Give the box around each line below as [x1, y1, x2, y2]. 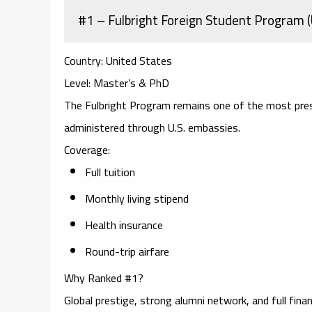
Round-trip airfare [85, 240, 169, 262]
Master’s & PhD [91, 72, 169, 93]
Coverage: [64, 139, 110, 160]
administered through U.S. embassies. [64, 116, 240, 138]
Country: [64, 49, 103, 71]
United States [103, 49, 172, 71]
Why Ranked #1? [64, 267, 143, 288]
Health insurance [85, 214, 163, 235]
